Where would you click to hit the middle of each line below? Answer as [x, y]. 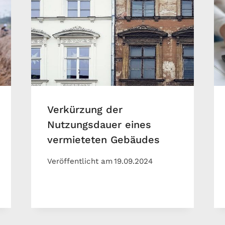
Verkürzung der [85, 110]
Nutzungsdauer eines [99, 125]
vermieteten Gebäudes [103, 140]
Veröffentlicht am [80, 161]
